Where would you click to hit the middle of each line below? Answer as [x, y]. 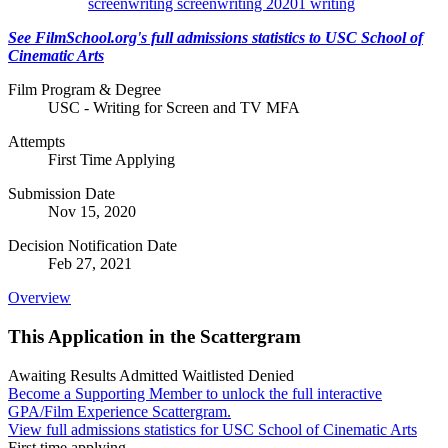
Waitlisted [215, 375]
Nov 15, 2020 [92, 212]
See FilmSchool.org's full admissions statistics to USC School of [215, 38]
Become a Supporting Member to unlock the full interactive [195, 393]
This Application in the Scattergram [154, 337]
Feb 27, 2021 [90, 264]
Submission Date [61, 194]
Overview [39, 298]
